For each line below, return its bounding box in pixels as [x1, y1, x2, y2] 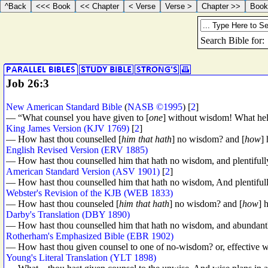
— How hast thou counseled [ [6, 198, 119, 209]
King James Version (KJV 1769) [6, 123, 129, 133]
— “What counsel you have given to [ [6, 112, 149, 123]
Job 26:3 [6, 77, 49, 90]
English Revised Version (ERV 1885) [6, 144, 148, 155]
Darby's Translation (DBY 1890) [6, 209, 130, 220]
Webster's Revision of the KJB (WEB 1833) [6, 187, 173, 198]
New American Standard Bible [6, 101, 122, 112]
